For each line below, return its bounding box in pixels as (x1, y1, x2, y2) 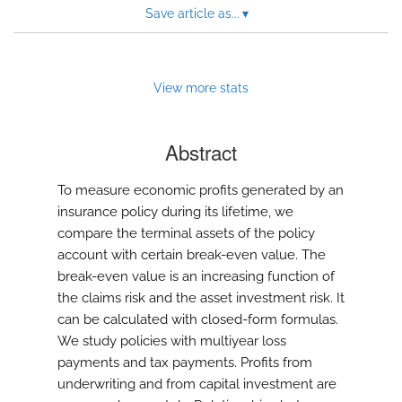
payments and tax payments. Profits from (57, 354, 312, 371)
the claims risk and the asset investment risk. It (57, 290, 345, 307)
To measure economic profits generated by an (57, 182, 344, 199)
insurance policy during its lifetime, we (57, 204, 293, 221)
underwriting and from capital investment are (57, 376, 336, 393)
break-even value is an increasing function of (57, 268, 335, 285)
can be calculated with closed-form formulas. (57, 311, 338, 328)
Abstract (165, 137, 237, 167)
